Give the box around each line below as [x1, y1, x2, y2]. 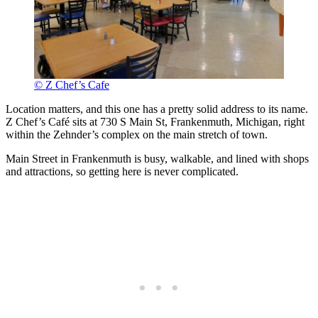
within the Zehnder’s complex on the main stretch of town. [6, 128, 268, 141]
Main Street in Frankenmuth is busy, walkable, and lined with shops [6, 153, 309, 165]
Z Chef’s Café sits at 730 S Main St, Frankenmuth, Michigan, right [6, 116, 305, 128]
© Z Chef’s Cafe [34, 79, 109, 92]
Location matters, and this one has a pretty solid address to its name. [6, 103, 308, 116]
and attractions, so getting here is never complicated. [6, 165, 238, 178]
